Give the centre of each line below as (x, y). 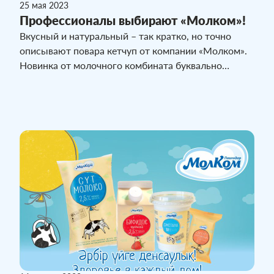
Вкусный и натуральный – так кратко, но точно (125, 36)
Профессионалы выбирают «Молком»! (133, 20)
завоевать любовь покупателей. (91, 95)
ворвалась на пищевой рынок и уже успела (117, 80)
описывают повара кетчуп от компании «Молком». (133, 51)
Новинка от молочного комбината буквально (121, 65)
